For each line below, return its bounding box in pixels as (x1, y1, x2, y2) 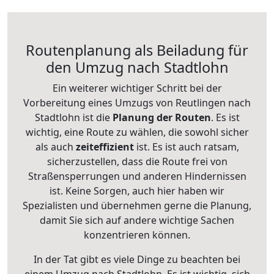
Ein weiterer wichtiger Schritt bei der (52, 81, 222, 95)
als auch (35, 140, 76, 154)
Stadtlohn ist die (34, 111, 110, 124)
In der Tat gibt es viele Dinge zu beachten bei (34, 253, 240, 266)
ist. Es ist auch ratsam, (133, 140, 239, 154)
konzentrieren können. (84, 228, 190, 242)
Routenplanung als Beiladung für (26, 40, 248, 60)
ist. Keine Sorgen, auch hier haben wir (50, 184, 224, 198)
